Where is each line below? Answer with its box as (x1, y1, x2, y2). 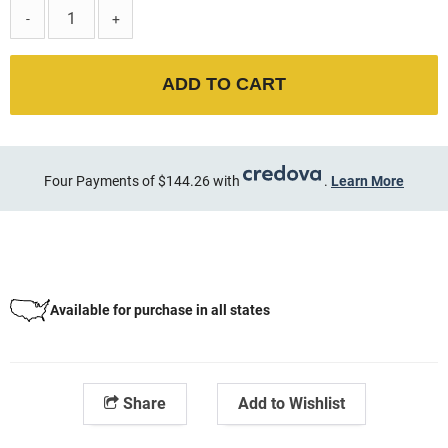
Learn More (331, 172, 404, 189)
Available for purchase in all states (50, 302, 270, 319)
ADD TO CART (162, 74, 286, 95)
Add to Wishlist (237, 393, 345, 413)
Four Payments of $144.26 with (44, 172, 243, 189)
